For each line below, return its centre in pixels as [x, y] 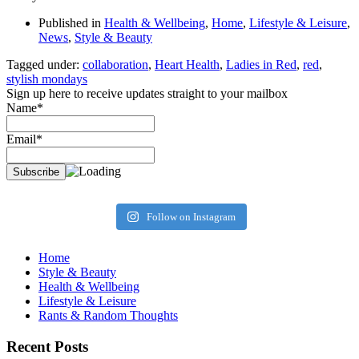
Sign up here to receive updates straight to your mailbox [147, 94]
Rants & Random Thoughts [108, 316]
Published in [70, 23]
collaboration [115, 65]
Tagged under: [43, 65]
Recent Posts [47, 346]
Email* [24, 139]
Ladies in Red [261, 65]
